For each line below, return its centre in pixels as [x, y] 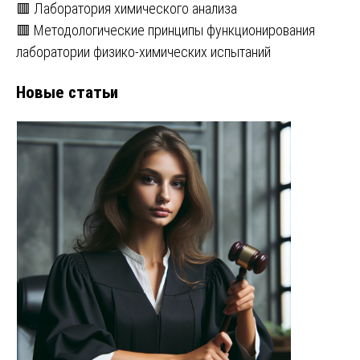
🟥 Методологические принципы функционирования [166, 30]
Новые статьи [67, 92]
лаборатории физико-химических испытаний [143, 51]
